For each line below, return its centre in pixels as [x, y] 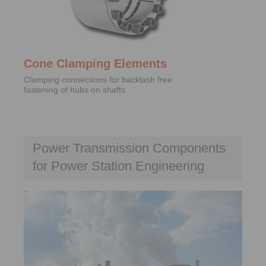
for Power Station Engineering [118, 166]
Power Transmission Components [129, 148]
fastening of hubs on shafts [75, 90]
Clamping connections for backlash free [98, 80]
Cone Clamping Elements [95, 64]
